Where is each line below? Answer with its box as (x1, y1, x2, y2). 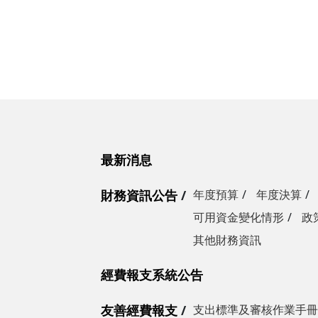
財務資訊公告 (101, 187, 177, 204)
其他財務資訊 (193, 232, 261, 248)
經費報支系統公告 (101, 266, 203, 283)
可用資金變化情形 (193, 209, 284, 225)
